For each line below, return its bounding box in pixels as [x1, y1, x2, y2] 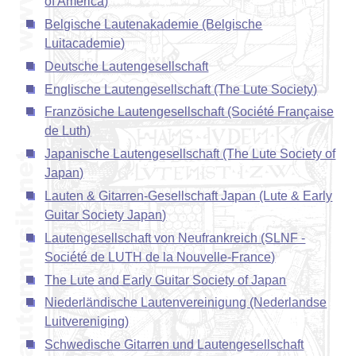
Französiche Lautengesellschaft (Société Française [44, 105, 335, 119]
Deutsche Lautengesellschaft [44, 59, 209, 73]
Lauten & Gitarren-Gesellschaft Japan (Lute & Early [44, 188, 333, 203]
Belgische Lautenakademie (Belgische [44, 17, 263, 31]
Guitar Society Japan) [44, 207, 167, 222]
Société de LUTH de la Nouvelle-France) [44, 250, 276, 264]
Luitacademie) [44, 36, 126, 50]
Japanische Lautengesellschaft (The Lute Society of [44, 147, 336, 161]
